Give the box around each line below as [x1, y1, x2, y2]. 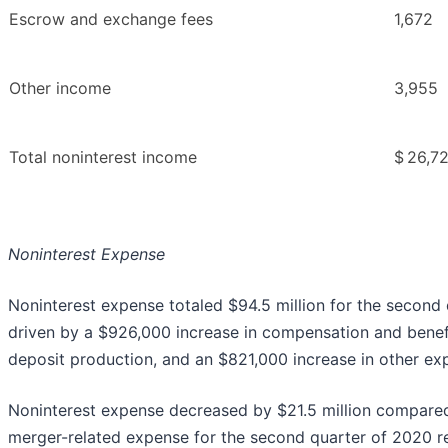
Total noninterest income [9, 147, 197, 168]
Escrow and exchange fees [9, 9, 213, 30]
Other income [9, 78, 111, 99]
